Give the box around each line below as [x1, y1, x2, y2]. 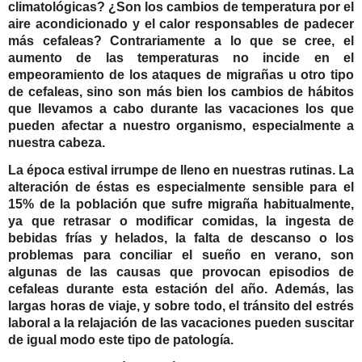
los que [305, 101, 354, 116]
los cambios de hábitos [208, 84, 354, 99]
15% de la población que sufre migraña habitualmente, [8, 197, 354, 212]
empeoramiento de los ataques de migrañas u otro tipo [8, 67, 354, 82]
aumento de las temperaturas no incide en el [8, 50, 354, 65]
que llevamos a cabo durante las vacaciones [8, 101, 299, 116]
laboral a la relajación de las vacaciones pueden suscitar [8, 316, 354, 330]
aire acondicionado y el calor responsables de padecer [8, 16, 354, 31]
